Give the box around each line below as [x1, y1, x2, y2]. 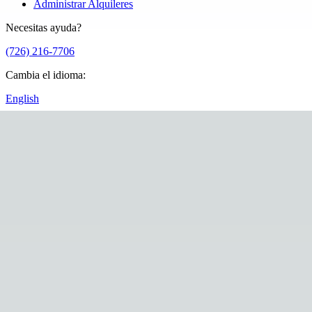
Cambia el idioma [6, 68, 83, 81]
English [6, 92, 39, 104]
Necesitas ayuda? [6, 21, 81, 33]
